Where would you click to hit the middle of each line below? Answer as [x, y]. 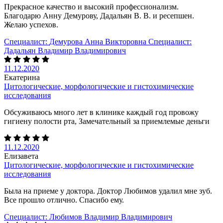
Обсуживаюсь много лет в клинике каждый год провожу [101, 112]
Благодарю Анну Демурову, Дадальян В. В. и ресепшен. [99, 15]
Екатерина [22, 77]
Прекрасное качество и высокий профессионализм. [91, 6]
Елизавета [21, 156]
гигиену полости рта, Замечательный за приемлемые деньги [107, 121]
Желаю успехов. [35, 24]
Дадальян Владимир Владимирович [65, 50]
